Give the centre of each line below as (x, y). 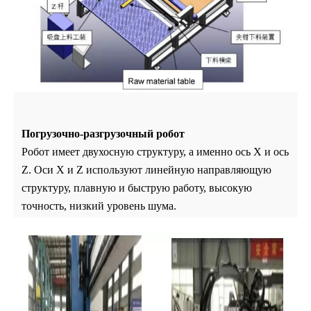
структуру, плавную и (74, 187)
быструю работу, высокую (190, 187)
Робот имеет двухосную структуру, (104, 151)
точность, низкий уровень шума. (99, 205)
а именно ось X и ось (239, 151)
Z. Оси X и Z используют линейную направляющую (147, 169)
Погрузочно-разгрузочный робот (103, 133)
